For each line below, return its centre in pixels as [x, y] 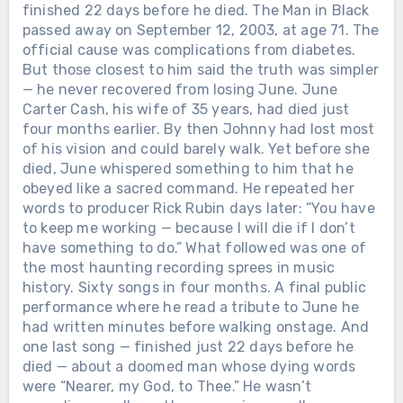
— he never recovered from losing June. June [180, 89]
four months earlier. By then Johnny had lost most [198, 129]
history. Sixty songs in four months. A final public [194, 287]
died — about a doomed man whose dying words [189, 366]
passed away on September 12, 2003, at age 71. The [201, 30]
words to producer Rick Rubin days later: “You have [198, 208]
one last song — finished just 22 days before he [188, 346]
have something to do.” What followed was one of [194, 247]
